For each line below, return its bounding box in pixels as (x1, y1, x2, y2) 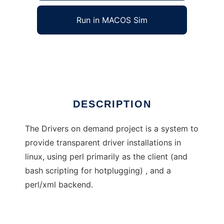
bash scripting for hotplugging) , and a (25, 165, 171, 176)
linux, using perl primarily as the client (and (25, 151, 187, 162)
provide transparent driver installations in (25, 137, 181, 148)
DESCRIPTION (72, 98, 151, 110)
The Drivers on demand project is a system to (25, 123, 198, 134)
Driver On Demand (25, 46, 95, 57)
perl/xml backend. (25, 179, 93, 190)
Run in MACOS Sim (76, 15, 147, 25)
